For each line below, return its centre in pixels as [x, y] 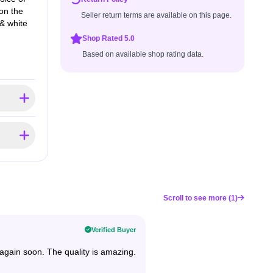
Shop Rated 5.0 [108, 39]
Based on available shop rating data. [143, 55]
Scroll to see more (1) [200, 198]
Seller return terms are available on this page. [156, 16]
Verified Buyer [114, 230]
